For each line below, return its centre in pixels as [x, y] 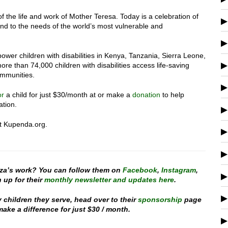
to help [172, 94]
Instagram [178, 170]
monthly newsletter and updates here [109, 179]
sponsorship [160, 199]
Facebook [140, 170]
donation [146, 94]
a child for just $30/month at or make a [68, 94]
